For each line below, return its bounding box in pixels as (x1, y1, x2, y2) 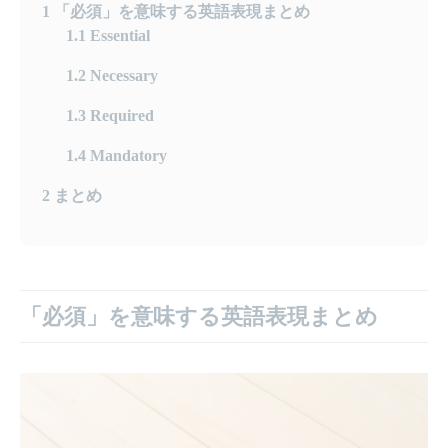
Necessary (86, 67, 158, 84)
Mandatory (86, 147, 167, 164)
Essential (86, 27, 150, 44)
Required (86, 107, 154, 124)
